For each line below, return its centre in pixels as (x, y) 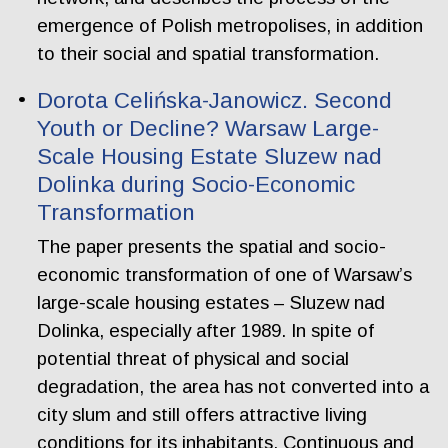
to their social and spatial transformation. (208, 54)
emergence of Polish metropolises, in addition (230, 26)
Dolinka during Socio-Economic (196, 185)
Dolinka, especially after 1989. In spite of (206, 330)
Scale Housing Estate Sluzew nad (210, 157)
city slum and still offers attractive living (202, 414)
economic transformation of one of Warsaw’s (225, 274)
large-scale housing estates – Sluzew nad (211, 302)
